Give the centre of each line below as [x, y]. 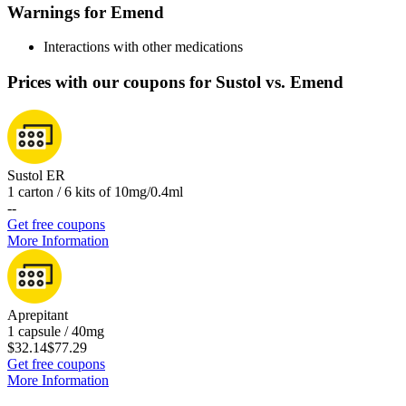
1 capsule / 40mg [56, 331]
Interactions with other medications [143, 47]
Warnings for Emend [86, 12]
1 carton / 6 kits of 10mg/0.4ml [95, 191]
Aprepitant [38, 314]
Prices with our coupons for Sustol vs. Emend [175, 82]
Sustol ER [36, 175]
